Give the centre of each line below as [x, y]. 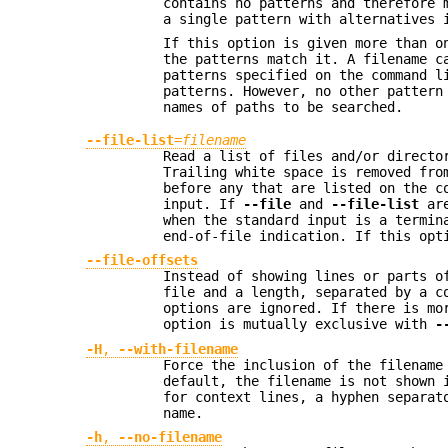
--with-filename [178, 348]
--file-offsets [142, 260]
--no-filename [170, 437]
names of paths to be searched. [283, 107]
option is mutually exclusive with [299, 324]
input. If [203, 204]
